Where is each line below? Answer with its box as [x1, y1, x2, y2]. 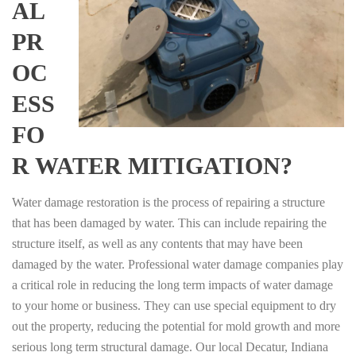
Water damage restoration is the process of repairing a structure [12, 195, 325, 209]
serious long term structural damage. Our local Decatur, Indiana [12, 339, 328, 354]
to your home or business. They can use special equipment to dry [12, 298, 336, 312]
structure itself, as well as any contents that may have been [12, 236, 303, 250]
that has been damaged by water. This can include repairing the [12, 215, 327, 230]
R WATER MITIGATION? [12, 152, 292, 179]
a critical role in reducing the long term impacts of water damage [12, 277, 333, 292]
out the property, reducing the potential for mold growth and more [12, 319, 340, 333]
